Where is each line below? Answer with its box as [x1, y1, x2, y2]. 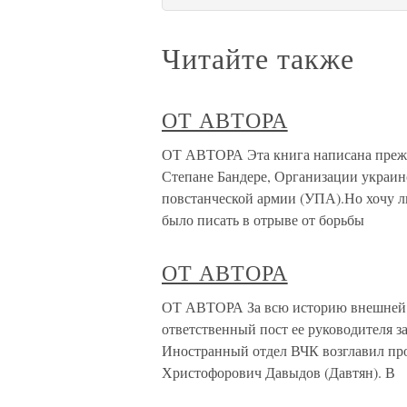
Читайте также [162, 38, 354, 78]
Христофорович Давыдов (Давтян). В [162, 362, 395, 382]
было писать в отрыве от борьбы [162, 210, 364, 230]
